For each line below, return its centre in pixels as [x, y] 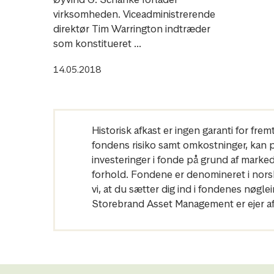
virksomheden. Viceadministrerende [134, 14]
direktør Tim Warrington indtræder [132, 29]
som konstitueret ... [97, 43]
